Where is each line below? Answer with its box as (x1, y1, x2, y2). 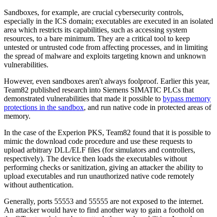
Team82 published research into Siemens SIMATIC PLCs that (4, 86, 194, 94)
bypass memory (163, 94, 211, 103)
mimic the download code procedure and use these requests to (4, 137, 192, 146)
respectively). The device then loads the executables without (4, 155, 187, 163)
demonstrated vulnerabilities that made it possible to (4, 94, 163, 103)
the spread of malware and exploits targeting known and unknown (4, 52, 206, 61)
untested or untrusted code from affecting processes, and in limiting (4, 43, 208, 52)
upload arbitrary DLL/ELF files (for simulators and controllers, (4, 146, 195, 155)
